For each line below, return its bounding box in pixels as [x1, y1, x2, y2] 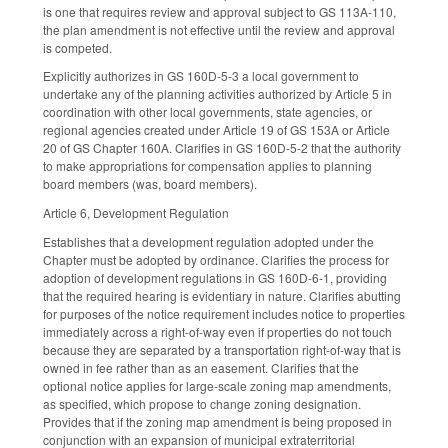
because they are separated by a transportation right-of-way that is [43, 340, 401, 358]
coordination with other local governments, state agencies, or [43, 103, 372, 121]
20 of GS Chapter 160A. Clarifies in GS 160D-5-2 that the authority [43, 139, 401, 157]
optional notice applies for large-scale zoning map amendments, [43, 376, 391, 394]
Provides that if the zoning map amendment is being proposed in [43, 412, 392, 430]
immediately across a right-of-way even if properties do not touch [43, 322, 392, 340]
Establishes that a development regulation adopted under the [43, 232, 374, 250]
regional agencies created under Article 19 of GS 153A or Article [43, 121, 390, 139]
